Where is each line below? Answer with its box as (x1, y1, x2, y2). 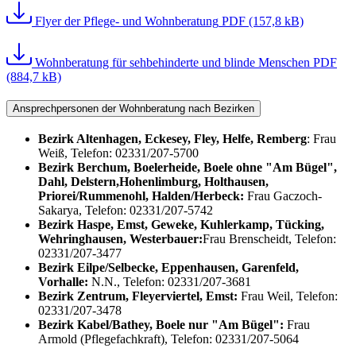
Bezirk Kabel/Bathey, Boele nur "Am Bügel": (38, 318, 284, 332)
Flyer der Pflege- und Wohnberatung (35, 14, 219, 28)
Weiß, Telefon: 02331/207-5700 (38, 146, 199, 161)
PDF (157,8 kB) (222, 14, 304, 28)
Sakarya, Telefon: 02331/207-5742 (38, 203, 213, 218)
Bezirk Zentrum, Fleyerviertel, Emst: (38, 289, 241, 304)
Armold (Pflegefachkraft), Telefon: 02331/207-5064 (38, 332, 299, 346)
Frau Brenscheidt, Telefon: (203, 232, 336, 246)
